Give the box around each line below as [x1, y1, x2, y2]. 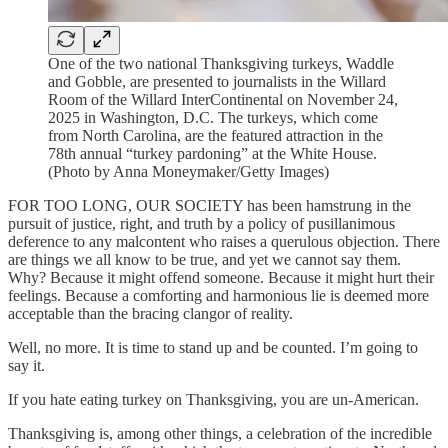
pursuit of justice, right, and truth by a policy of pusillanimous [8, 215, 395, 232]
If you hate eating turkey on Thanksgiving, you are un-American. [8, 391, 419, 408]
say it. [8, 357, 45, 374]
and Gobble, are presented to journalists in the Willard [48, 73, 386, 90]
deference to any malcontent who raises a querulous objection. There [8, 233, 440, 250]
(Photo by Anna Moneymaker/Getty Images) [48, 163, 329, 180]
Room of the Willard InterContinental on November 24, [48, 91, 398, 108]
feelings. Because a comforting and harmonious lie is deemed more [8, 287, 429, 304]
